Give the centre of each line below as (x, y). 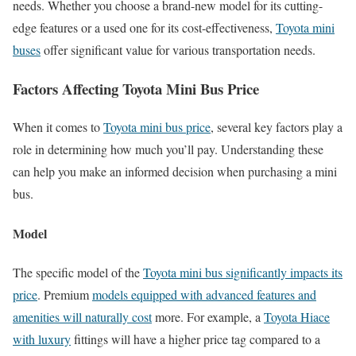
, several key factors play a (277, 127)
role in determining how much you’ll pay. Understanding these (168, 149)
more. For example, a (208, 316)
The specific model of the (78, 272)
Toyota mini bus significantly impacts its (243, 272)
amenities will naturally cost (82, 316)
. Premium (65, 294)
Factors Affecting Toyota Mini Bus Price (136, 88)
